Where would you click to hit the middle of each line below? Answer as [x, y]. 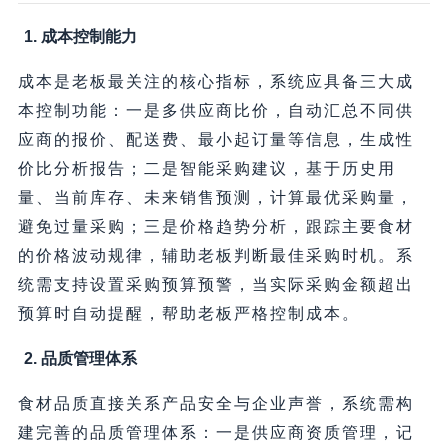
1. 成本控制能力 [80, 37]
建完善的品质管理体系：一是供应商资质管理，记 [215, 433]
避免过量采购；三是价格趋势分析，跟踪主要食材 [215, 227]
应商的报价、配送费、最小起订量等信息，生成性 [215, 140]
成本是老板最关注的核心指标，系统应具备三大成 [215, 82]
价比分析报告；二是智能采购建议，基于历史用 [206, 169]
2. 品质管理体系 [80, 359]
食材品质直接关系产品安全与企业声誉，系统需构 [215, 404]
